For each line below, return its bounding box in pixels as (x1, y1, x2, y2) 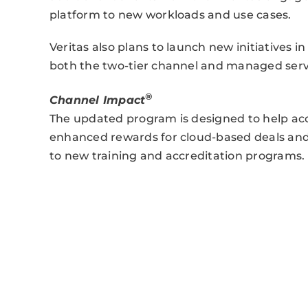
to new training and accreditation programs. (49, 149, 305, 163)
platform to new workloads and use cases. (49, 8, 291, 21)
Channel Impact (49, 93, 146, 107)
